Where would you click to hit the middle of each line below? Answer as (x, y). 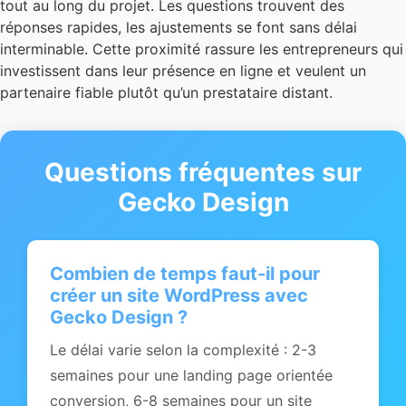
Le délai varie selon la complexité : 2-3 (183, 349)
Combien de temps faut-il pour (185, 273)
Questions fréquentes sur (203, 172)
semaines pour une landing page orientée (191, 375)
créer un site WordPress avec (179, 295)
